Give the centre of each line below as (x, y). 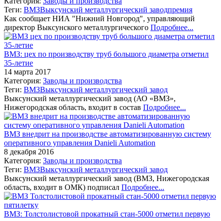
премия (180, 9)
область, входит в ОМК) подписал (63, 187)
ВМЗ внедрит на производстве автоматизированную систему (108, 134)
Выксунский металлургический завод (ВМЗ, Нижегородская (107, 178)
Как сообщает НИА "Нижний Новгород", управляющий (99, 18)
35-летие (18, 63)
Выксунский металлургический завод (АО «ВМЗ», (90, 98)
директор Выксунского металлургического (77, 27)
